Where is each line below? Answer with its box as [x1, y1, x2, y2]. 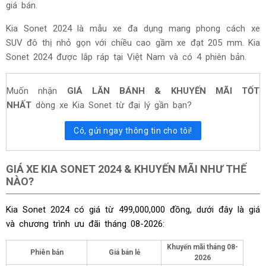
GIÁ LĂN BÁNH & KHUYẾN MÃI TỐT [66, 85, 259, 96]
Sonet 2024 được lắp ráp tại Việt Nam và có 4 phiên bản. [6, 51, 246, 62]
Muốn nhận [7, 85, 67, 96]
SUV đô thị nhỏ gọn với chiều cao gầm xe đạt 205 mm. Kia [6, 37, 260, 48]
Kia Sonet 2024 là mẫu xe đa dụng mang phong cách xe [6, 23, 260, 34]
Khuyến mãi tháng [166, 242, 227, 251]
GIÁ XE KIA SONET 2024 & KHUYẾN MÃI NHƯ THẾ [6, 162, 246, 175]
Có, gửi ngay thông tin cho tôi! [74, 125, 192, 135]
